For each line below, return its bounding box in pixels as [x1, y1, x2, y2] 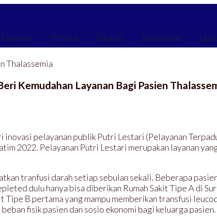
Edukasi [95, 31, 124, 43]
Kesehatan [141, 31, 182, 43]
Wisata [50, 31, 77, 43]
